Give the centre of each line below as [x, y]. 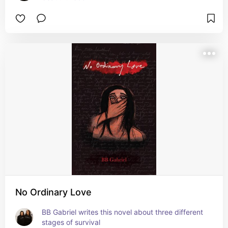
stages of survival [71, 222]
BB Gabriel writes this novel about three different [122, 212]
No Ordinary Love [53, 192]
